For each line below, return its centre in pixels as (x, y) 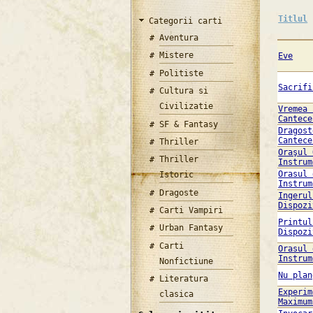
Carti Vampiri (191, 211)
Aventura (179, 37)
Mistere (177, 56)
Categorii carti (185, 21)
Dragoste (179, 192)
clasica (177, 294)
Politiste (182, 73)
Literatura (184, 279)
